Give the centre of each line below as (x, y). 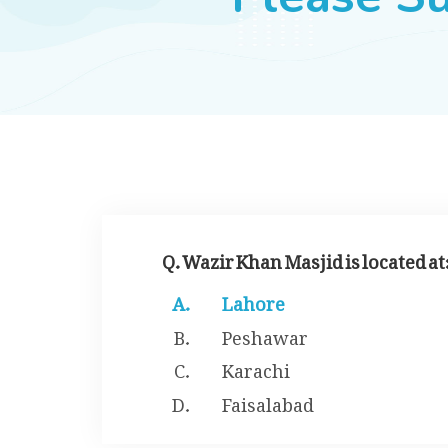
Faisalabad (268, 400)
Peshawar (265, 333)
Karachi (256, 367)
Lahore (253, 300)
